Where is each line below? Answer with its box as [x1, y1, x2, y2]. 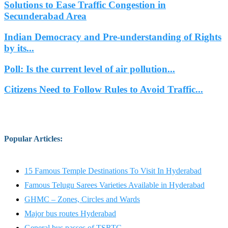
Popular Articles [4, 134, 60, 143]
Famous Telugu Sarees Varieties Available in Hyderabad [24, 180, 205, 189]
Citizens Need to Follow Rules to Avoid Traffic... [4, 84, 203, 95]
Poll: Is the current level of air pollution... [4, 63, 175, 74]
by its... [4, 42, 34, 53]
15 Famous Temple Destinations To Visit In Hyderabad [24, 166, 202, 175]
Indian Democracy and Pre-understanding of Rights [4, 31, 221, 42]
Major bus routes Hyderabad [24, 209, 116, 218]
